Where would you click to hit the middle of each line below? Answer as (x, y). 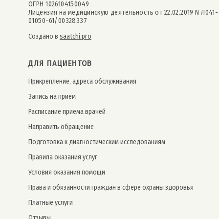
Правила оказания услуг (63, 157)
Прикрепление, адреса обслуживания (82, 81)
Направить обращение (61, 127)
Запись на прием (52, 96)
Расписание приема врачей (67, 111)
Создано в (44, 36)
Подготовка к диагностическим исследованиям (97, 142)
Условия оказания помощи (67, 172)
